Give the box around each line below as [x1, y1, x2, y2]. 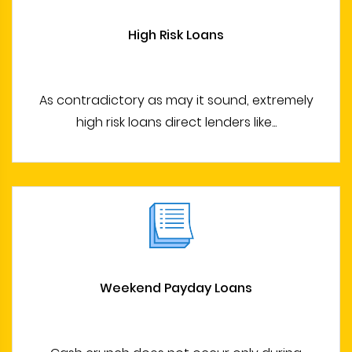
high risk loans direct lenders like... [75, 113, 277, 132]
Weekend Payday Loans [100, 278, 252, 297]
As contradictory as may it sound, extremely [38, 91, 313, 110]
